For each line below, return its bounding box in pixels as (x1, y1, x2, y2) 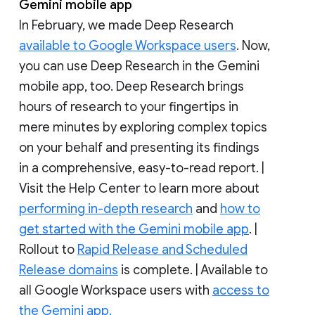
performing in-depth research (19, 200, 193, 217)
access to (212, 282, 269, 298)
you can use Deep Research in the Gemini (19, 58, 259, 74)
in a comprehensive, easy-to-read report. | (19, 160, 264, 176)
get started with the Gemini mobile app (19, 221, 249, 237)
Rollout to (19, 241, 77, 257)
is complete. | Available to (118, 262, 268, 278)
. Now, (236, 37, 270, 53)
